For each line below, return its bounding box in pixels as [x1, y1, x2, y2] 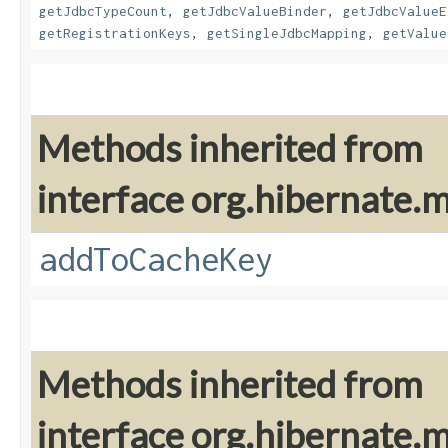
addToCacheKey [39, 240, 273, 279]
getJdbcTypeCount [39, 3, 167, 20]
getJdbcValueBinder [183, 3, 327, 20]
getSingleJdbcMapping [207, 25, 367, 42]
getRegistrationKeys [39, 25, 191, 42]
